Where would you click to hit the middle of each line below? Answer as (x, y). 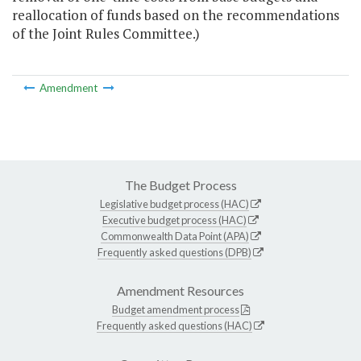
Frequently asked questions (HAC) (174, 325)
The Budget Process (180, 185)
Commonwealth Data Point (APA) (174, 236)
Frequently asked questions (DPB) (174, 252)
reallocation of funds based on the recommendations (176, 15)
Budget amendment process (175, 309)
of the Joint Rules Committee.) (106, 34)
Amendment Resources (180, 290)
